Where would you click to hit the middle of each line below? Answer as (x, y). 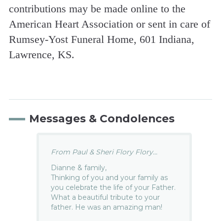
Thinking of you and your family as (110, 177)
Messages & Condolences (102, 118)
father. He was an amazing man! (107, 207)
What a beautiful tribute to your (106, 197)
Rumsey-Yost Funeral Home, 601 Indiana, (101, 39)
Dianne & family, (79, 167)
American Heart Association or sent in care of (109, 24)
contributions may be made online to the (97, 8)
